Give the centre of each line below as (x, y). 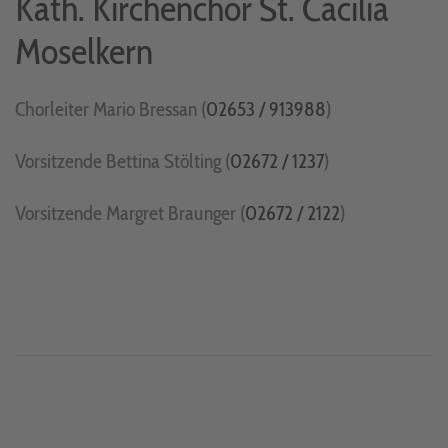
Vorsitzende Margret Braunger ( (130, 212)
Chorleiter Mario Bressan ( (110, 108)
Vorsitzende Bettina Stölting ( (122, 160)
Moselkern (84, 50)
